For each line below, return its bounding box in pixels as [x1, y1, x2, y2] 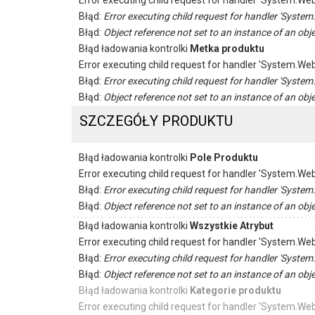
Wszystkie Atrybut [190, 219, 274, 231]
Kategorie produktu [190, 284, 281, 296]
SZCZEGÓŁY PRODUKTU [79, 112, 233, 130]
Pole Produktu [190, 151, 258, 163]
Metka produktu [190, 43, 264, 55]
